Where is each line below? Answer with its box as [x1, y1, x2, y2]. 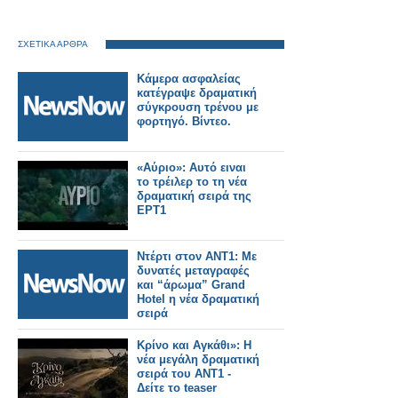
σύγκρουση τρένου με [137, 100, 259, 114]
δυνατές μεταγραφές [137, 264, 250, 277]
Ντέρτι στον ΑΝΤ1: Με [137, 250, 257, 263]
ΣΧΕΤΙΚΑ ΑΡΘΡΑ [18, 39, 88, 49]
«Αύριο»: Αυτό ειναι [137, 161, 246, 174]
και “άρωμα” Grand [137, 278, 245, 291]
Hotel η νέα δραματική [137, 292, 259, 306]
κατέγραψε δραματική [137, 86, 257, 99]
